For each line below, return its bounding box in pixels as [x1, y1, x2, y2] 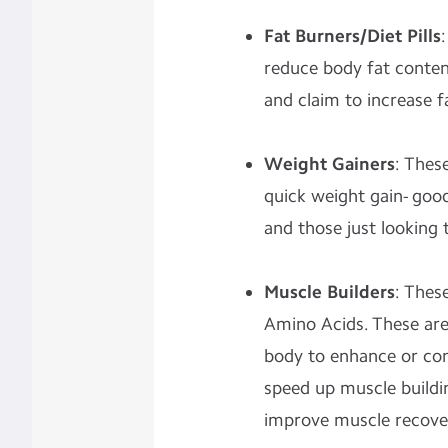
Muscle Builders [263, 281, 395, 303]
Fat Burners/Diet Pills [263, 25, 441, 47]
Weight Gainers [263, 153, 395, 175]
